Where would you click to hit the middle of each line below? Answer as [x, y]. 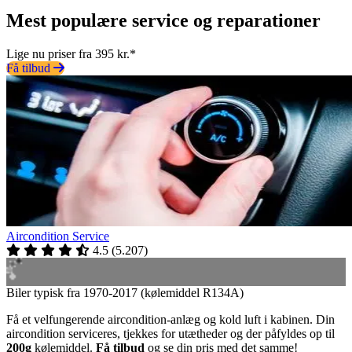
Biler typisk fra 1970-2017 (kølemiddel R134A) [125, 292]
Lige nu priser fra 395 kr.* [71, 53]
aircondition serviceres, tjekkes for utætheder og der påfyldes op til [170, 333]
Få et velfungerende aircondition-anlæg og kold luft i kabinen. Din [170, 319]
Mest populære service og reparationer [163, 20]
